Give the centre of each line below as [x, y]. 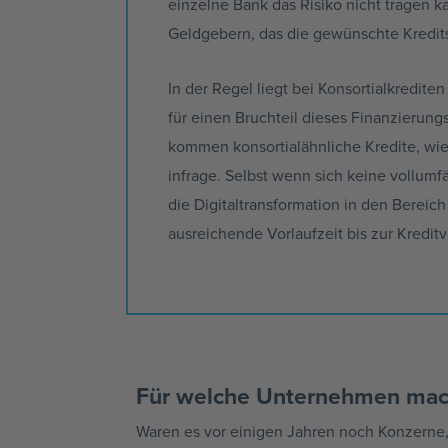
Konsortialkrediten [381, 87]
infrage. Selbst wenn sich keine [279, 174]
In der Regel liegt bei [243, 87]
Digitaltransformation [267, 203]
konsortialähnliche [297, 145]
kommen [200, 145]
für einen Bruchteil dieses [259, 116]
